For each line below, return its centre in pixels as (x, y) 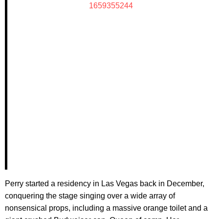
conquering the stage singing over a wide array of (90, 196)
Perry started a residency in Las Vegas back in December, (105, 184)
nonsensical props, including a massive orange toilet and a (106, 208)
